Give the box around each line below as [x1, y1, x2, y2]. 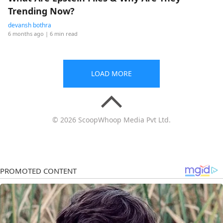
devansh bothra [8, 21, 51, 29]
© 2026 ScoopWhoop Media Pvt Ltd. [52, 115, 171, 124]
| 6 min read [45, 30, 78, 37]
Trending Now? [8, 5, 77, 17]
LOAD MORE [91, 69, 132, 78]
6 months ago [8, 30, 44, 37]
